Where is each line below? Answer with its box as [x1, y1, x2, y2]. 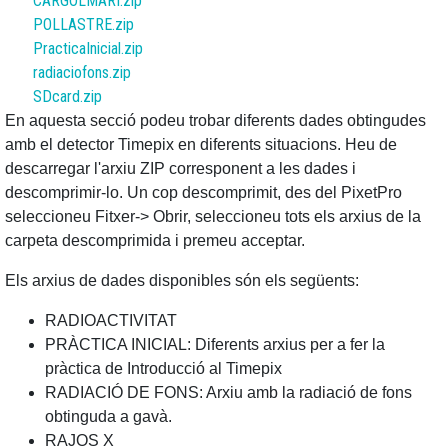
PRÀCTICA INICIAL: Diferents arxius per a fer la [45, 336, 385, 354]
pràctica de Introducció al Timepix [45, 360, 282, 378]
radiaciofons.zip [33, 63, 131, 83]
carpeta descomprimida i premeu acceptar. [5, 232, 305, 250]
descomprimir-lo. [5, 184, 123, 202]
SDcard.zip [33, 87, 102, 107]
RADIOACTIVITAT [45, 312, 177, 330]
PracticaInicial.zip [33, 39, 143, 59]
